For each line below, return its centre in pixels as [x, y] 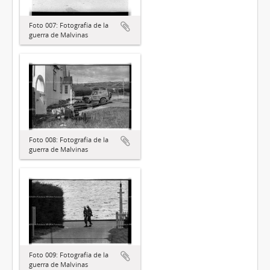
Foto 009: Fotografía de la [69, 255]
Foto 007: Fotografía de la [69, 25]
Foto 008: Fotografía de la [69, 140]
